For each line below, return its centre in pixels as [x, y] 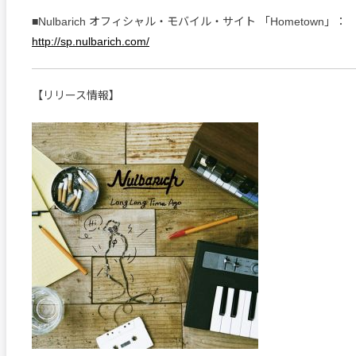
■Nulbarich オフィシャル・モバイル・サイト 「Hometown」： [189, 22]
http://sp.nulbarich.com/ [91, 42]
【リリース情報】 [81, 96]
